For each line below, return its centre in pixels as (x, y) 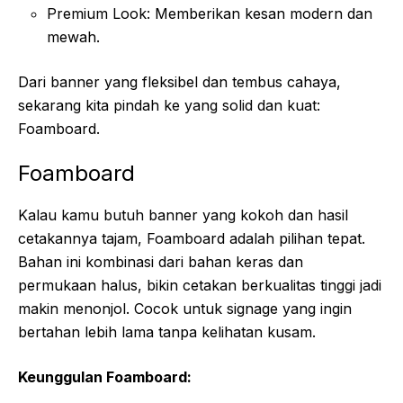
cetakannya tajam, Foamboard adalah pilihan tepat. (192, 238)
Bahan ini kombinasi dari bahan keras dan (161, 261)
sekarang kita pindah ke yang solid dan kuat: (169, 105)
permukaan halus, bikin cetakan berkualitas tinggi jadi (200, 285)
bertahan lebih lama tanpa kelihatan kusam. (167, 331)
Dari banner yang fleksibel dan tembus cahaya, (179, 81)
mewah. (73, 36)
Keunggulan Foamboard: (105, 376)
